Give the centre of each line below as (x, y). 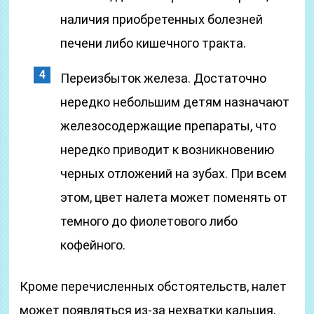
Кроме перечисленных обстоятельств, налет (153, 286)
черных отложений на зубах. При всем (174, 173)
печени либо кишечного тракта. (153, 43)
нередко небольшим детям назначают (175, 102)
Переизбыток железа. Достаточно (164, 78)
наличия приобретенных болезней (162, 19)
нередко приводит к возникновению (168, 150)
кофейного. (93, 245)
